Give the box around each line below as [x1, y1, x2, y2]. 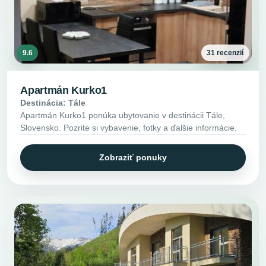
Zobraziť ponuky [99, 152, 167, 162]
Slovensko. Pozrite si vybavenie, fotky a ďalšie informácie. [20, 122, 237, 132]
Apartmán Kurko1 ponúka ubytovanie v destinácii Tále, [20, 110, 226, 120]
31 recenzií [207, 49, 244, 58]
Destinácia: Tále [20, 97, 86, 107]
